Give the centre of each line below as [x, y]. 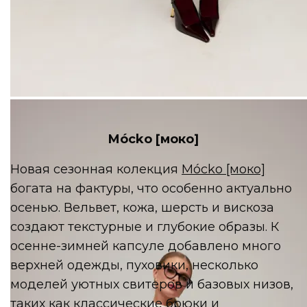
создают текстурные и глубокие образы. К [145, 226]
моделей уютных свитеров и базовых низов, [152, 284]
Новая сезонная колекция [96, 169]
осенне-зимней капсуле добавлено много [146, 246]
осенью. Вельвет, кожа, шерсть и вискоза [143, 207]
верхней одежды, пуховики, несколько [135, 265]
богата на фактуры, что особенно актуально [151, 188]
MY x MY [36, 105]
